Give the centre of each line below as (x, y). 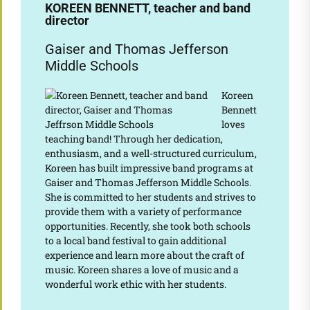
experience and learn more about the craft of (144, 255)
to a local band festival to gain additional (135, 241)
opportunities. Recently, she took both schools (147, 226)
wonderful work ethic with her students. (135, 284)
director (67, 21)
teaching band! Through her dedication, (134, 139)
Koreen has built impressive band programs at (149, 168)
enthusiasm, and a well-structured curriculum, (151, 154)
